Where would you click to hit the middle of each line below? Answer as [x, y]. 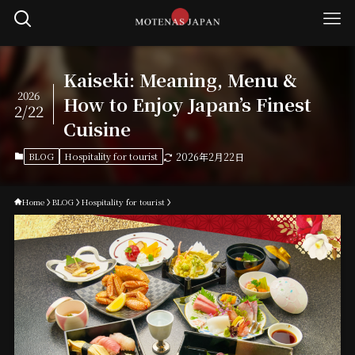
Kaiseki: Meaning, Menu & [181, 80]
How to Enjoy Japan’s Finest [188, 104]
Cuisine [97, 129]
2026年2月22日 [210, 157]
